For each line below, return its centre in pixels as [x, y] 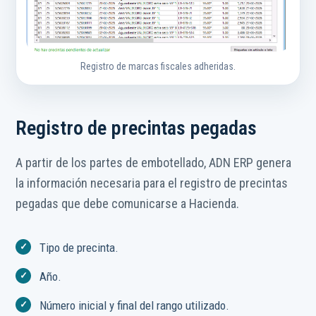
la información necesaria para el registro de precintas [152, 183]
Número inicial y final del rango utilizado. [134, 306]
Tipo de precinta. [79, 248]
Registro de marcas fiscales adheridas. [158, 67]
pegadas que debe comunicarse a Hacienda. [127, 204]
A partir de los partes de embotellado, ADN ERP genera [153, 163]
